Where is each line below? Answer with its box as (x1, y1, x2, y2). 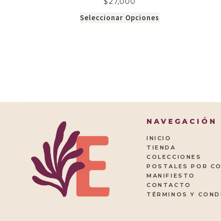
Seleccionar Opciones (79, 13, 159, 23)
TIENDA (147, 144, 176, 151)
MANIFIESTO (147, 172, 195, 180)
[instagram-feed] (5, 110, 69, 121)
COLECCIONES (147, 153, 202, 161)
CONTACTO (147, 182, 191, 189)
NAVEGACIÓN (147, 117, 217, 126)
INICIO (147, 135, 172, 142)
